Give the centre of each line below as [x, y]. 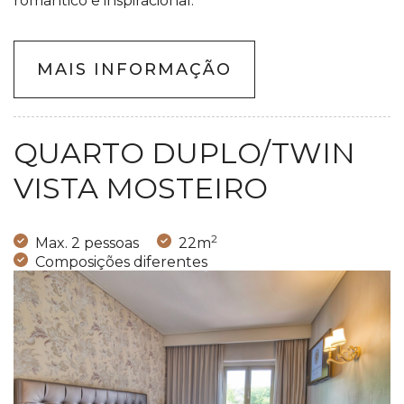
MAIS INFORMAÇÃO [134, 70]
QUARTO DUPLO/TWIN [184, 153]
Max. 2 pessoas [87, 243]
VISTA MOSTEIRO [141, 188]
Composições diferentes [121, 262]
